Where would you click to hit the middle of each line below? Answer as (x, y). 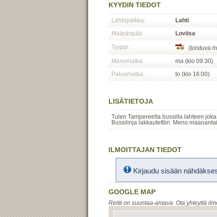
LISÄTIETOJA (131, 101)
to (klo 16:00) (193, 74)
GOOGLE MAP (132, 192)
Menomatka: (128, 61)
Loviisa (185, 33)
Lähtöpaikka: (128, 20)
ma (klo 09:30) (194, 61)
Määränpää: (127, 33)
